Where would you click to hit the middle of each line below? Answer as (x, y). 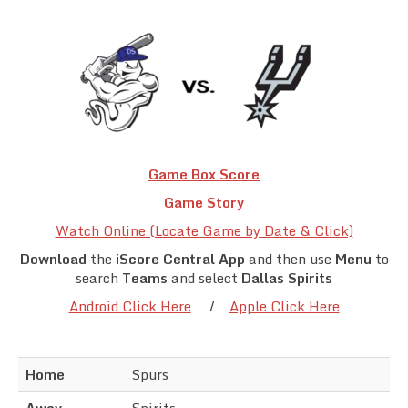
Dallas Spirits (287, 277)
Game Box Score (204, 173)
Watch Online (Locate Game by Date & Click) (204, 230)
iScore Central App (180, 258)
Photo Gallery (82, 152)
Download (55, 258)
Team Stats (73, 107)
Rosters (63, 61)
